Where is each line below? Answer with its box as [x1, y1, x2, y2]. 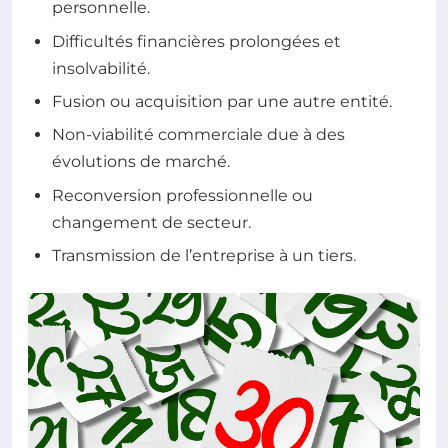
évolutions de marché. [52, 152, 230, 172]
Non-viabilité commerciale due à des [52, 125, 345, 145]
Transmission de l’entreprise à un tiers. [52, 246, 356, 266]
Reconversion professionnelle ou [52, 185, 313, 205]
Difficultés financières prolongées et [52, 31, 341, 51]
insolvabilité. [52, 58, 150, 78]
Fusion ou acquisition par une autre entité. [52, 92, 392, 111]
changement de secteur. [52, 212, 251, 232]
